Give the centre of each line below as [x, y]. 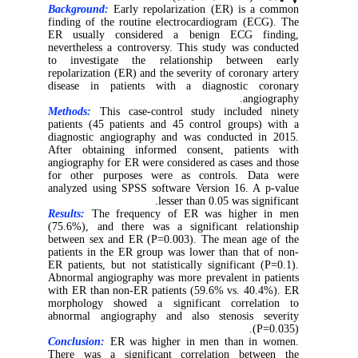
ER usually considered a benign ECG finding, [183, 35]
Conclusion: [86, 342]
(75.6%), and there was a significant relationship [183, 227]
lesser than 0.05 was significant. [238, 201]
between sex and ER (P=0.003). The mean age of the [183, 239]
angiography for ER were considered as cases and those [183, 163]
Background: [88, 9]
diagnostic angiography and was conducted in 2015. [183, 137]
